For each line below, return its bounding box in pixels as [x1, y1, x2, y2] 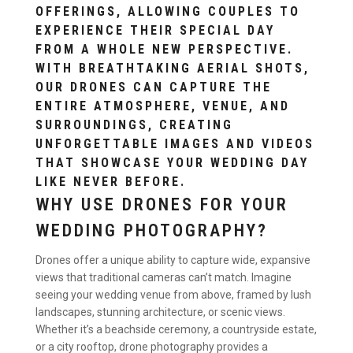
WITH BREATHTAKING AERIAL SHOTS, [35, 60, 310, 76]
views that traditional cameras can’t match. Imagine [35, 270, 292, 284]
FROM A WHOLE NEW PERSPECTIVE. [35, 41, 293, 57]
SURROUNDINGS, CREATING [35, 117, 233, 132]
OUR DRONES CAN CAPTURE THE [35, 79, 272, 95]
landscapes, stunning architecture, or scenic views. [35, 305, 285, 318]
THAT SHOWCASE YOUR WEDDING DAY [35, 154, 309, 170]
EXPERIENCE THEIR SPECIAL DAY [35, 22, 275, 38]
